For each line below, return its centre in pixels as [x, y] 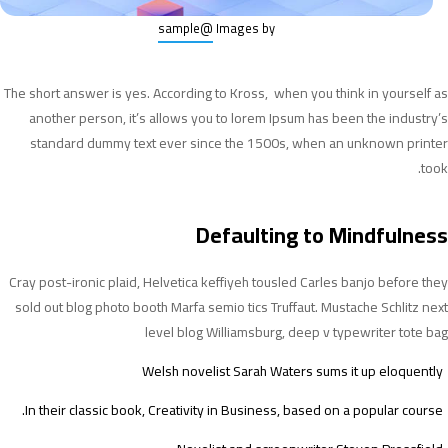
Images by [245, 29]
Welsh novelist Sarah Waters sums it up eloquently [292, 370]
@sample [206, 29]
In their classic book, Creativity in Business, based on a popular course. [234, 409]
